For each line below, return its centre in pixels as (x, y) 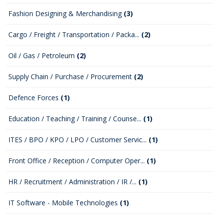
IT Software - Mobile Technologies (64, 203)
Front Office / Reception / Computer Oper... (77, 161)
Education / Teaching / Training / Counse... (76, 119)
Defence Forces (34, 98)
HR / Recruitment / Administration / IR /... (73, 182)
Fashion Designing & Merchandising (66, 13)
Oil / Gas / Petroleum (43, 55)
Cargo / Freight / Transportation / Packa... (75, 34)
